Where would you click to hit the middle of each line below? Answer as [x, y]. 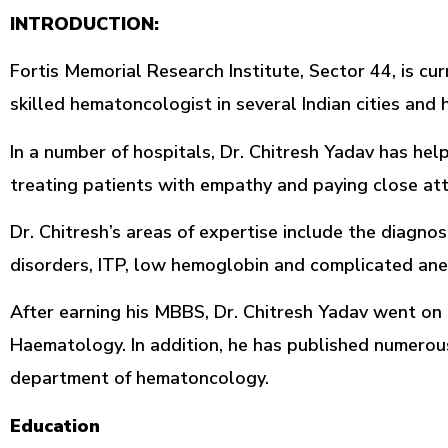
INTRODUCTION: [84, 23]
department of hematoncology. [139, 378]
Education [55, 425]
